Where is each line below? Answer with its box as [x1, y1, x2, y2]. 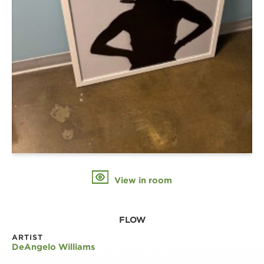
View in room [112, 176, 172, 186]
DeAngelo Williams [12, 242, 95, 252]
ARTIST [12, 233, 43, 242]
